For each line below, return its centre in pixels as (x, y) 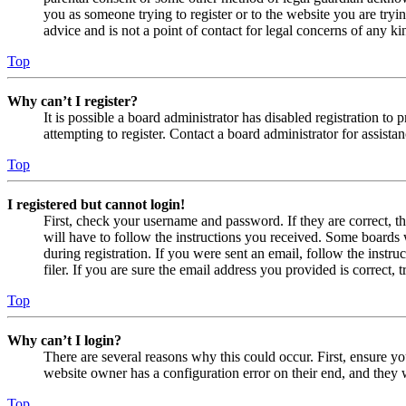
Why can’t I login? (64, 340)
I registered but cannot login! (96, 204)
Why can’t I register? (72, 101)
